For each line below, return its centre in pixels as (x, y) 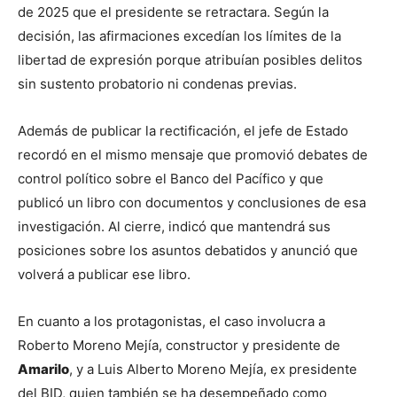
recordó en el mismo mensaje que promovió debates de (193, 155)
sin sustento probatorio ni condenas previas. (157, 84)
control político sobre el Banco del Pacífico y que (171, 179)
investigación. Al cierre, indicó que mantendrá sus (174, 227)
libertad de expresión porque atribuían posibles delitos (190, 60)
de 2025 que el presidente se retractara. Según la (173, 12)
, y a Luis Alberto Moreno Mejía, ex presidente (213, 370)
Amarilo (43, 370)
